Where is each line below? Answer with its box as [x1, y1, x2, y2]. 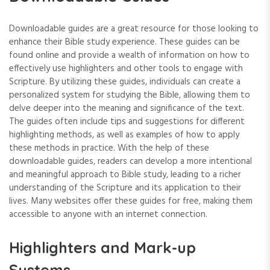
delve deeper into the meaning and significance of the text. [9, 101, 244, 116]
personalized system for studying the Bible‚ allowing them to [9, 87, 250, 102]
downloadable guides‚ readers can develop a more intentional [9, 154, 252, 169]
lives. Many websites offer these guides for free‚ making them [9, 193, 253, 209]
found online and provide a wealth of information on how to [9, 48, 250, 63]
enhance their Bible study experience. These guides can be [9, 34, 240, 49]
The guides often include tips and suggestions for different [9, 114, 245, 129]
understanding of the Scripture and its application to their [9, 180, 241, 195]
